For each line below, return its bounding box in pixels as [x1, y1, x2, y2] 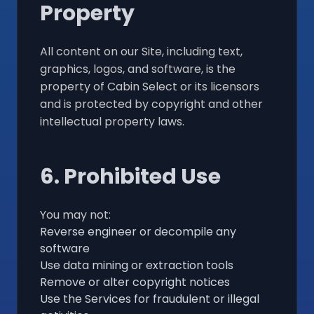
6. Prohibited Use [40, 161, 221, 191]
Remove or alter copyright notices [40, 273, 230, 290]
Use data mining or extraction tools [40, 257, 233, 273]
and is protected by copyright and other [40, 95, 263, 112]
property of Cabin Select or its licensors [40, 78, 259, 95]
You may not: [40, 206, 111, 223]
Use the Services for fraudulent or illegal [40, 290, 259, 307]
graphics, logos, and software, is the [40, 60, 235, 77]
